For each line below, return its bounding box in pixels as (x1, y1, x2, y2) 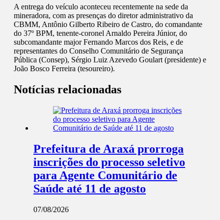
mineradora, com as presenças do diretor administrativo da (14, 11, 193, 20)
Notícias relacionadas (14, 83, 121, 96)
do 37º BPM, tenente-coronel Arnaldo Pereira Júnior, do (14, 29, 187, 38)
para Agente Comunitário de (33, 169, 177, 182)
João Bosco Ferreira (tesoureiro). (14, 64, 115, 73)
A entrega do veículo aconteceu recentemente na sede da (14, 2, 188, 11)
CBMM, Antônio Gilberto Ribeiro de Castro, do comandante (14, 20, 202, 29)
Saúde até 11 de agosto (33, 182, 146, 195)
